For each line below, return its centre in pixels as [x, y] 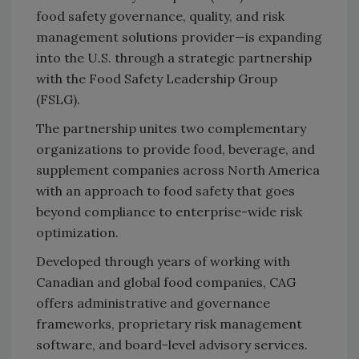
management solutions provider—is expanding [179, 36]
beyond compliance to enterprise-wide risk [169, 211]
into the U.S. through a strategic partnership [174, 57]
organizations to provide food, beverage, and [175, 149]
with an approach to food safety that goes [165, 190]
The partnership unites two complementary [171, 128]
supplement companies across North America [178, 169]
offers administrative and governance [153, 303]
